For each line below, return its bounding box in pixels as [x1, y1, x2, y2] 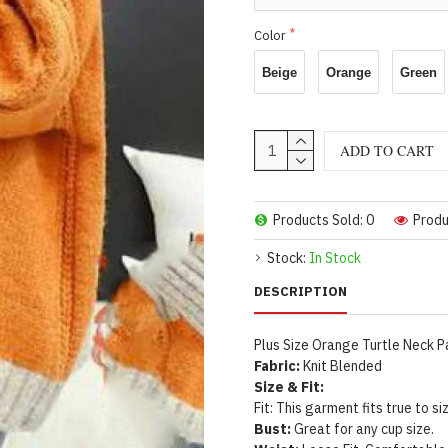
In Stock [309, 249, 361, 267]
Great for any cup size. [291, 420, 434, 438]
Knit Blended [300, 357, 382, 375]
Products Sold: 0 [273, 211, 374, 229]
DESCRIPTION [254, 283, 347, 300]
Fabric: [254, 357, 300, 375]
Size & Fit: [254, 378, 324, 396]
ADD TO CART [340, 140, 434, 160]
